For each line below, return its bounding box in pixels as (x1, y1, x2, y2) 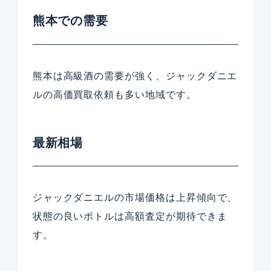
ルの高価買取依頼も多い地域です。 (32, 89, 197, 100)
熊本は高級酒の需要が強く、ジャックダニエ (32, 70, 238, 81)
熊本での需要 (32, 14, 108, 28)
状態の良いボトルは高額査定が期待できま (32, 211, 227, 221)
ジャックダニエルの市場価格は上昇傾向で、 (32, 192, 238, 203)
